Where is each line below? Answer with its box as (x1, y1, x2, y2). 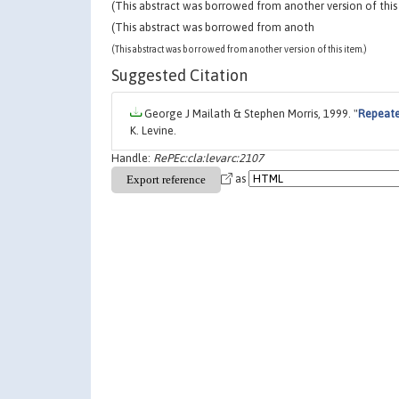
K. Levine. (130, 124, 176, 138)
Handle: (111, 151, 153, 166)
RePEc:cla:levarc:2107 (153, 151, 264, 166)
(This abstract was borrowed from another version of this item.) (111, 44, 367, 55)
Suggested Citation (111, 66, 248, 85)
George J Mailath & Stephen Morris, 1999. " (142, 107, 358, 121)
